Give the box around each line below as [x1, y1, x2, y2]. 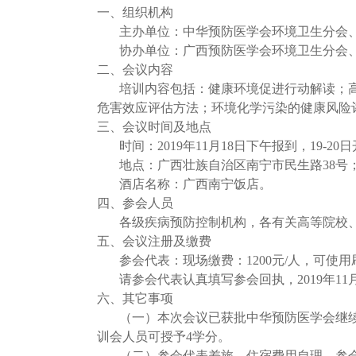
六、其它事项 [97, 292, 173, 305]
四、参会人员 [97, 196, 173, 210]
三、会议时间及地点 [97, 120, 211, 133]
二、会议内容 [97, 63, 173, 76]
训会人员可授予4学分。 [97, 330, 230, 343]
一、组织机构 [97, 6, 173, 19]
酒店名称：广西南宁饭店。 [119, 177, 272, 191]
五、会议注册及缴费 [97, 234, 211, 248]
